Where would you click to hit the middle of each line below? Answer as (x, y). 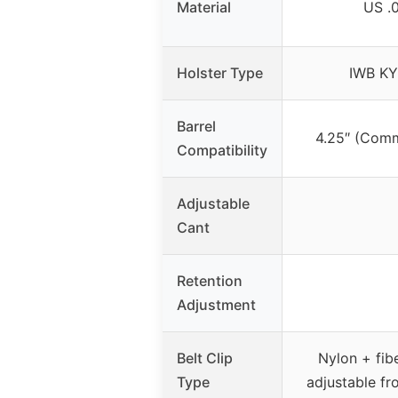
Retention (210, 281)
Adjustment (216, 305)
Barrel (196, 127)
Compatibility (222, 151)
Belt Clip (205, 358)
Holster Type (220, 73)
